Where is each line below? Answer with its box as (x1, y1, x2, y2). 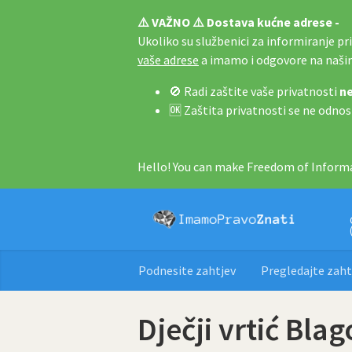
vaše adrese (137, 52, 199, 68)
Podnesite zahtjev (138, 262, 236, 278)
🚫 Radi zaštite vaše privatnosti (169, 83, 339, 99)
